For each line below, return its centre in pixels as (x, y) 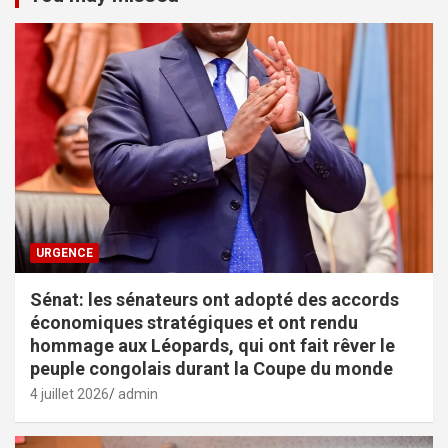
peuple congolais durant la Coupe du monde (211, 369)
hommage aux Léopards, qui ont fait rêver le (212, 346)
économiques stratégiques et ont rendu (194, 323)
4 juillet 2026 (69, 394)
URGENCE (64, 253)
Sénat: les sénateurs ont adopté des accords (214, 300)
